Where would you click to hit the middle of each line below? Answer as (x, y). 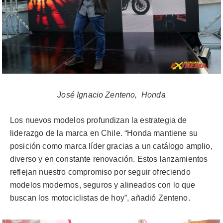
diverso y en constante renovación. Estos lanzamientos (109, 159)
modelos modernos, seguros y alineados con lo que (103, 185)
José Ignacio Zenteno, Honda (111, 95)
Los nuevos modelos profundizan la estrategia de (99, 120)
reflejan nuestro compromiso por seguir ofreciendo (100, 172)
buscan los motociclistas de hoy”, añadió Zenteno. (100, 198)
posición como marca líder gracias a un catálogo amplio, (111, 146)
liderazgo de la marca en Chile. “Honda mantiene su (104, 133)
